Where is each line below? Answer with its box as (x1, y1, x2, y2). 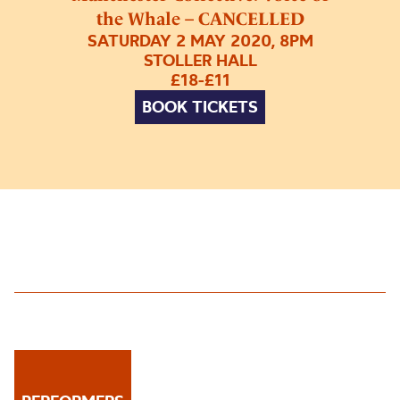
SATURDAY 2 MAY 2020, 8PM (87, 29, 313, 51)
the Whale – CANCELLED (96, 7, 304, 29)
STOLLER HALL (143, 49, 257, 71)
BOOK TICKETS (142, 96, 258, 117)
